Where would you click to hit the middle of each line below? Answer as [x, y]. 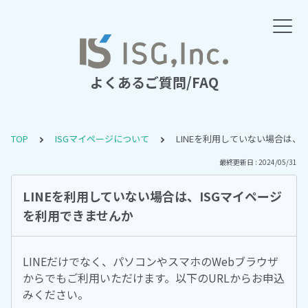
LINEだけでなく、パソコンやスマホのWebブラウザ [151, 261]
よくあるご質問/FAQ [154, 82]
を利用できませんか [78, 215]
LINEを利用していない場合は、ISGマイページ [152, 196]
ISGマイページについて [102, 139]
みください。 [56, 294]
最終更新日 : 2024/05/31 [258, 162]
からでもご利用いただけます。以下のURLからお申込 [154, 278]
